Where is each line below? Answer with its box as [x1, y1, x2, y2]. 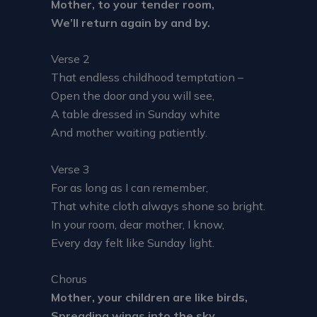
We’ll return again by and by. [51, 15, 210, 30]
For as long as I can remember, [51, 180, 208, 195]
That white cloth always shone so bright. [51, 198, 265, 213]
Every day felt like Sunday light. [51, 235, 214, 250]
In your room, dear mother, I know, [51, 217, 224, 231]
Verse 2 [51, 52, 90, 67]
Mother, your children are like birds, [51, 290, 248, 305]
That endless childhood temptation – [51, 70, 243, 85]
